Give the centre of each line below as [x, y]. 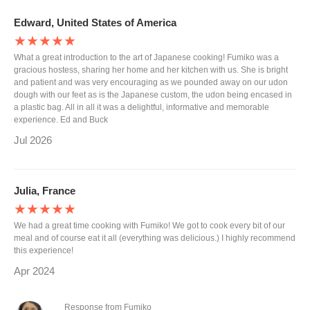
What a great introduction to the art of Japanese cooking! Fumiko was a [146, 57]
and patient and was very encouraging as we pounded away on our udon [151, 82]
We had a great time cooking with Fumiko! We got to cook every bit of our [149, 226]
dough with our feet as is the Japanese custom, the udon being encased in [153, 95]
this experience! [44, 250]
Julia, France [45, 191]
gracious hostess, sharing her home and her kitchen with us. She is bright [151, 70]
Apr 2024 [34, 271]
